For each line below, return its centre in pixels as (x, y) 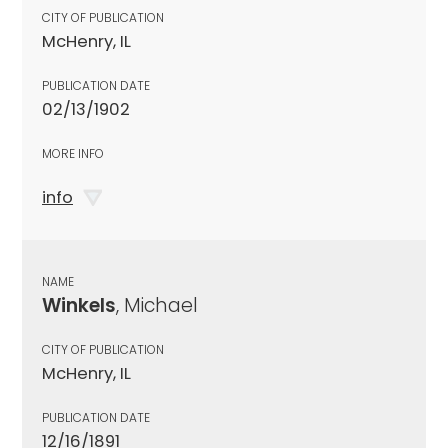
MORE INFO (73, 153)
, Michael (157, 305)
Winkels (79, 305)
